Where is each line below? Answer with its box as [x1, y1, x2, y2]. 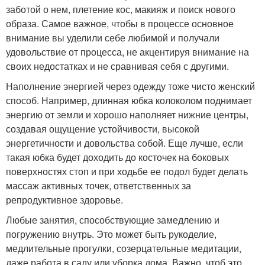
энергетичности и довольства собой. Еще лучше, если [6, 136, 243, 150]
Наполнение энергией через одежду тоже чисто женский [6, 79, 255, 93]
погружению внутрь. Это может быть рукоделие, [6, 227, 216, 241]
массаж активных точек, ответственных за [6, 179, 191, 192]
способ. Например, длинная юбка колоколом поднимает [6, 93, 252, 107]
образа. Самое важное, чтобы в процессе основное [6, 17, 234, 30]
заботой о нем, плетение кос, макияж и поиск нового [6, 2, 235, 16]
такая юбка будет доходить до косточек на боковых [6, 150, 229, 164]
